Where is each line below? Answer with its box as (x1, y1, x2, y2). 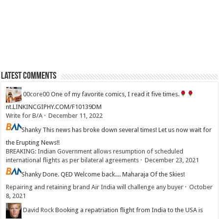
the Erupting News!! (6, 138, 60, 146)
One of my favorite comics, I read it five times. (51, 90, 180, 98)
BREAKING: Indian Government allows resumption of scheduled (6, 147, 184, 155)
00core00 (23, 90, 50, 98)
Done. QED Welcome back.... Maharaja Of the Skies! (43, 171, 185, 178)
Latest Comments (1, 71, 57, 81)
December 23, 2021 (145, 156, 199, 164)
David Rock (23, 206, 54, 214)
